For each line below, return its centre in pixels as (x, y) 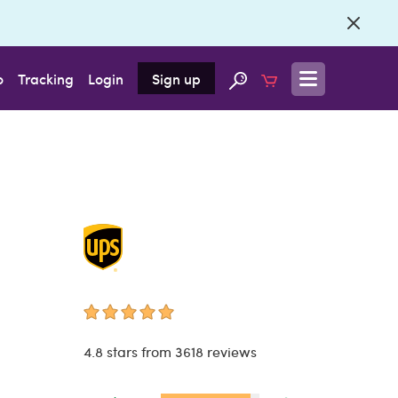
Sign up (176, 78)
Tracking (46, 78)
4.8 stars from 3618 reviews (170, 352)
